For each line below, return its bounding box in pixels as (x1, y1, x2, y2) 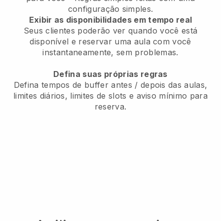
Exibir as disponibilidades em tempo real (29, 14, 192, 25)
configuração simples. (68, 3, 153, 14)
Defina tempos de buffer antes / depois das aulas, (13, 79, 208, 90)
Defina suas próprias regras (53, 69, 168, 79)
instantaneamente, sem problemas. (42, 47, 179, 57)
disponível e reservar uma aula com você (30, 36, 191, 46)
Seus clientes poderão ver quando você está (23, 25, 198, 36)
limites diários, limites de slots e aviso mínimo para (13, 90, 208, 101)
